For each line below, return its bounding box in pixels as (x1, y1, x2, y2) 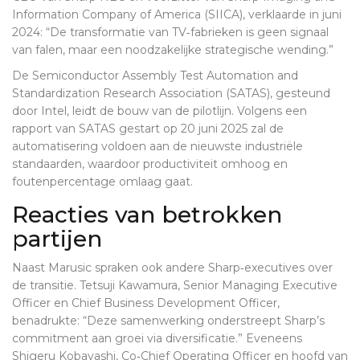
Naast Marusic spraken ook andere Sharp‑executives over (12, 260, 333, 276)
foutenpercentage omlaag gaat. (12, 174, 193, 190)
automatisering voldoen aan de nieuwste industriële (12, 139, 303, 154)
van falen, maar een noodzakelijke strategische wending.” (12, 43, 333, 58)
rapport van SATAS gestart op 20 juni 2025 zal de (12, 121, 284, 137)
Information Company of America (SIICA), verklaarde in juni (12, 7, 342, 22)
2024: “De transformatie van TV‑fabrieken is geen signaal (12, 25, 329, 40)
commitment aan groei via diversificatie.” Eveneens (12, 331, 302, 346)
